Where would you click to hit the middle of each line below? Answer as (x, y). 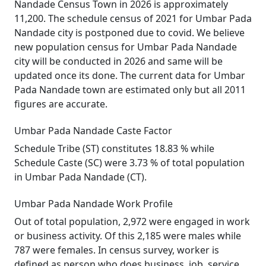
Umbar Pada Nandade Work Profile (94, 204)
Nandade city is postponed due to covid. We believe (129, 33)
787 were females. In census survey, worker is (117, 250)
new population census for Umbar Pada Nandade (126, 47)
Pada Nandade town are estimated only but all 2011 (130, 90)
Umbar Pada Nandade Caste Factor (93, 131)
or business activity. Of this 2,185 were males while (128, 236)
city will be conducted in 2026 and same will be (118, 61)
